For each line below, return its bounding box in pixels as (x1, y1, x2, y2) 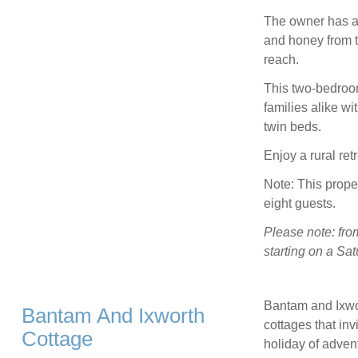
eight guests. (263, 197, 336, 211)
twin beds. (263, 120, 321, 134)
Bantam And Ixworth (21, 304, 205, 328)
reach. (263, 53, 299, 67)
